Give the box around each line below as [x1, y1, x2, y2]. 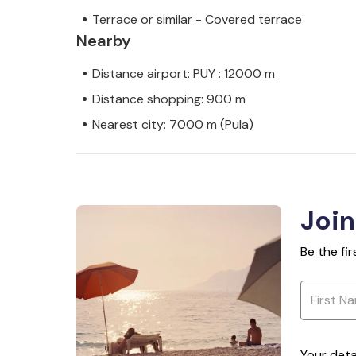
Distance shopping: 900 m [92, 90, 246, 107]
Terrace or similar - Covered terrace [92, 10, 302, 28]
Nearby [76, 29, 131, 51]
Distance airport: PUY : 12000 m [92, 64, 275, 82]
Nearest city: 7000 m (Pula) [92, 115, 253, 133]
